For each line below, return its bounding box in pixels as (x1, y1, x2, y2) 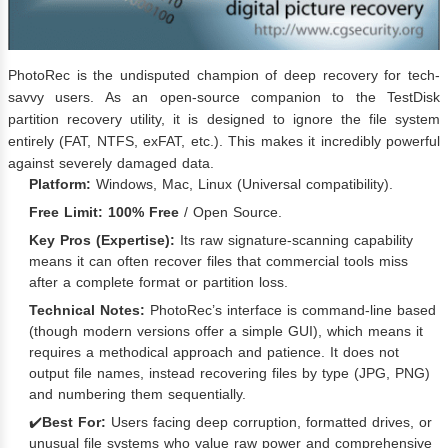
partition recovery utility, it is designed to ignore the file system (8, 111, 440, 128)
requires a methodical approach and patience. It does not (29, 344, 399, 361)
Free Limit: (29, 204, 103, 221)
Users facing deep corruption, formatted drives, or (106, 414, 432, 431)
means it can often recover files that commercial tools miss (29, 253, 408, 270)
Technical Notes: (29, 302, 145, 319)
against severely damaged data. (8, 155, 214, 172)
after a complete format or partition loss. (29, 274, 288, 291)
